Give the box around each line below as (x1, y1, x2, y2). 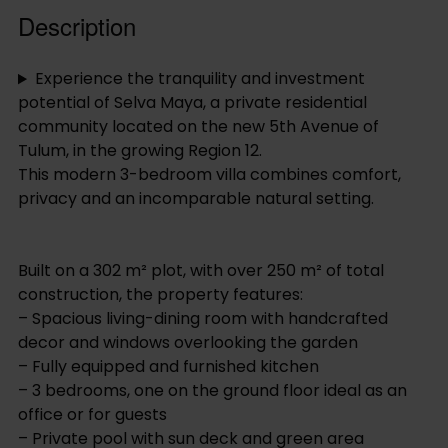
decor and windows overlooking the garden (18, 331, 358, 355)
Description (18, 8, 136, 44)
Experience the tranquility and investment (34, 67, 365, 91)
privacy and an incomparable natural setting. (18, 187, 374, 211)
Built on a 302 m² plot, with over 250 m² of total (18, 259, 384, 283)
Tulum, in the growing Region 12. (18, 139, 262, 163)
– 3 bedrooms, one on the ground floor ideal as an (18, 379, 407, 403)
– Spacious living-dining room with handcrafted (18, 307, 388, 331)
